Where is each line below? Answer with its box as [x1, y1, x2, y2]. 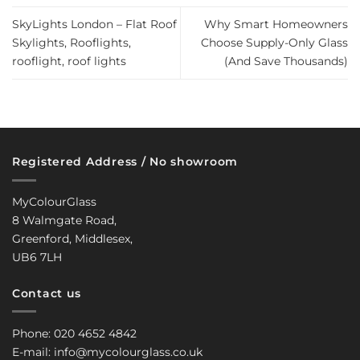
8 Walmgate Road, [12, 213, 117, 228]
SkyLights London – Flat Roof [12, 17, 177, 32]
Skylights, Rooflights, [12, 35, 131, 51]
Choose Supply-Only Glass [201, 35, 348, 51]
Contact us [12, 285, 82, 301]
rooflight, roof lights [12, 54, 126, 69]
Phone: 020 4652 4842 [12, 325, 137, 341]
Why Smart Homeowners [204, 17, 348, 32]
